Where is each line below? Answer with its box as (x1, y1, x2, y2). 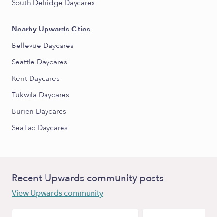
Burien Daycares (12, 107, 66, 116)
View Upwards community (12, 188, 103, 199)
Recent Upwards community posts (12, 171, 164, 185)
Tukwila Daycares (12, 90, 69, 100)
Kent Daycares (12, 74, 60, 83)
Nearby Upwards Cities (12, 24, 90, 34)
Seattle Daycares (12, 57, 67, 67)
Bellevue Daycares (12, 41, 74, 50)
